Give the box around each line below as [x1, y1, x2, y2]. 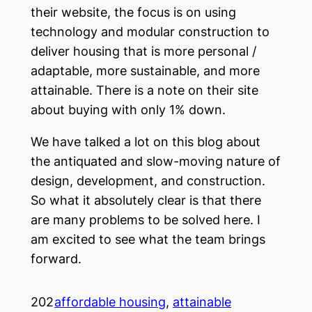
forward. [31, 251, 81, 266]
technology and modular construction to [31, 24, 270, 39]
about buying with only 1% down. [31, 102, 226, 117]
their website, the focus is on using [31, 4, 236, 19]
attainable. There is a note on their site [31, 82, 258, 97]
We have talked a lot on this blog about [31, 134, 260, 149]
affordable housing [54, 294, 166, 309]
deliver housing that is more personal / [31, 43, 256, 58]
